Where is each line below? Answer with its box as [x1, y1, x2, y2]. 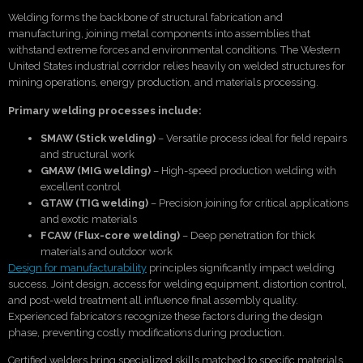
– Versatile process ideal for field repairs [156, 131, 347, 144]
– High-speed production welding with [151, 164, 336, 177]
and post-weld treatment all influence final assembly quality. [8, 293, 298, 306]
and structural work [41, 147, 135, 160]
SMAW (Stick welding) [41, 131, 156, 144]
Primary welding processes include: [8, 104, 202, 117]
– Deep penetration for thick [180, 228, 315, 241]
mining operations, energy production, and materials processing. [8, 76, 318, 89]
